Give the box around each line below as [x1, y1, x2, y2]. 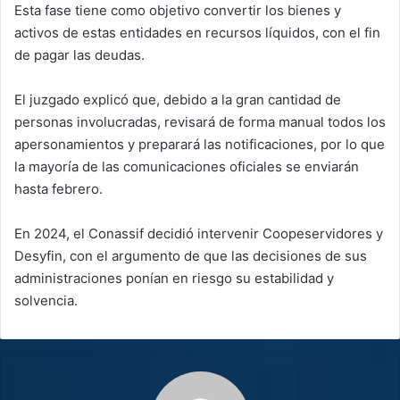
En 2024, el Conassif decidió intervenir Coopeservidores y [14, 224, 383, 242]
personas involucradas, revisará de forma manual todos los [14, 112, 386, 130]
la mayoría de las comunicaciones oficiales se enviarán [14, 157, 359, 175]
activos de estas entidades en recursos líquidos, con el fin [14, 23, 380, 41]
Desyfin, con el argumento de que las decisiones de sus [14, 246, 367, 264]
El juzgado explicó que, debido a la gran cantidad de [14, 90, 341, 108]
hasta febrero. [14, 179, 106, 197]
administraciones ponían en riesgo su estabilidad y [14, 269, 334, 287]
